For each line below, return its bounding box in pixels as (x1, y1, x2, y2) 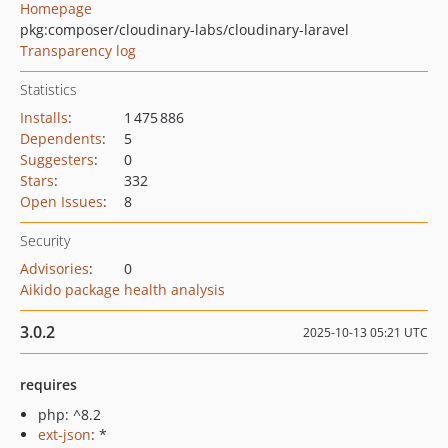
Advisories (20, 259, 89, 278)
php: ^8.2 (38, 405, 101, 424)
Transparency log (20, 41, 136, 60)
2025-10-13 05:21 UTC (303, 324, 428, 341)
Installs (20, 108, 68, 127)
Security (20, 231, 70, 250)
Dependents (20, 129, 102, 148)
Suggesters (20, 150, 94, 169)
